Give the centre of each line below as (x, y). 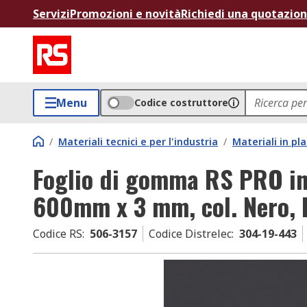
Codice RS (58, 234)
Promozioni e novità (125, 14)
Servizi (51, 14)
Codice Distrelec (190, 234)
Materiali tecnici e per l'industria (138, 142)
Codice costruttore (181, 102)
